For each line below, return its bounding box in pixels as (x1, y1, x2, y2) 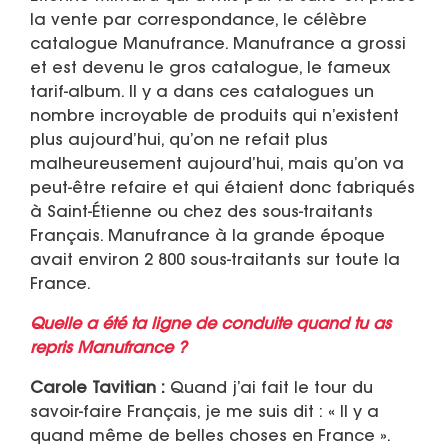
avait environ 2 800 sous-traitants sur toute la (30, 253, 400, 270)
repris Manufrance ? (30, 341, 186, 358)
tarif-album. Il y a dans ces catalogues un (30, 85, 374, 102)
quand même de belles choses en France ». (30, 429, 390, 446)
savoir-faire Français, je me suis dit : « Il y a (30, 405, 379, 422)
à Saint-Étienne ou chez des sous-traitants (30, 205, 373, 222)
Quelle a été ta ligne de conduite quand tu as (30, 317, 391, 334)
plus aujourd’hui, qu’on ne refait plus (30, 133, 328, 150)
